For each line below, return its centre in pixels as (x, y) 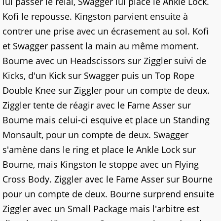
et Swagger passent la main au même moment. (101, 46)
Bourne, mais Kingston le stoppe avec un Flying (101, 164)
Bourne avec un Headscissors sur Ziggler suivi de (104, 61)
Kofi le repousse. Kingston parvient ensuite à (95, 16)
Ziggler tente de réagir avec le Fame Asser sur (97, 105)
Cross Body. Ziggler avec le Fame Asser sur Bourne (108, 179)
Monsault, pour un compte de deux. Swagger (95, 135)
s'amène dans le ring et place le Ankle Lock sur (99, 149)
